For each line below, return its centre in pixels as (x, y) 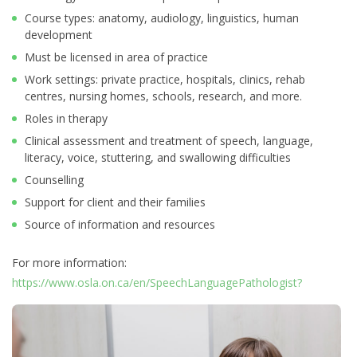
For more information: (69, 263)
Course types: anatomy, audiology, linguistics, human (162, 18)
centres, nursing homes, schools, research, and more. (163, 96)
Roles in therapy (66, 119)
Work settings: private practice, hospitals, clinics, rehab (165, 80)
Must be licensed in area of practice (116, 57)
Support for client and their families (115, 202)
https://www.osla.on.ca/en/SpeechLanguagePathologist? (157, 283)
